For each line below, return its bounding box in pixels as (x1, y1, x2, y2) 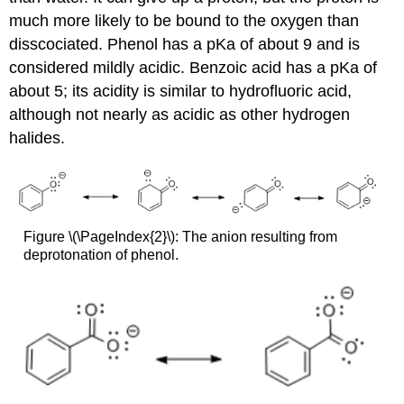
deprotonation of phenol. (23, 246, 179, 262)
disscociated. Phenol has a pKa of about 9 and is (9, 35, 361, 54)
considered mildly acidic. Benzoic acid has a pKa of (9, 59, 378, 78)
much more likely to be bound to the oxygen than (9, 12, 360, 31)
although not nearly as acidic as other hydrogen (9, 106, 351, 124)
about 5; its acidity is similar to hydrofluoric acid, (9, 82, 353, 101)
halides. (9, 129, 66, 148)
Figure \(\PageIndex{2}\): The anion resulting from (23, 228, 337, 244)
